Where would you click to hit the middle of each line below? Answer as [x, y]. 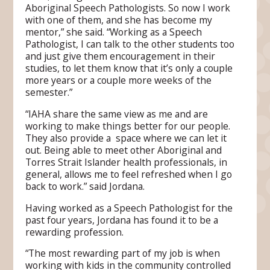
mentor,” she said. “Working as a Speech [114, 32]
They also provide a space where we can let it [126, 138]
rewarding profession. [75, 232]
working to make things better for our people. [128, 126]
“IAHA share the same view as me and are [117, 114]
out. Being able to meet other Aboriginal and [124, 150]
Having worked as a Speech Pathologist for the [129, 208]
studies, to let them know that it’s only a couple [129, 68]
